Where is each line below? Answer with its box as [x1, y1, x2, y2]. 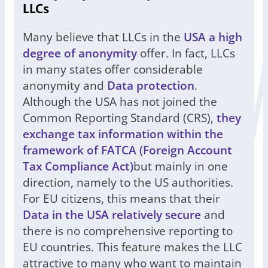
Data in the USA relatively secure [23, 206, 201, 223]
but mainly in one [133, 158, 228, 175]
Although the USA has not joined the [23, 93, 217, 110]
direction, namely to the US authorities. [23, 174, 233, 191]
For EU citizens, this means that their [23, 190, 220, 207]
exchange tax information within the [23, 126, 223, 142]
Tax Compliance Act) [23, 158, 133, 175]
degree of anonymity [23, 45, 137, 62]
